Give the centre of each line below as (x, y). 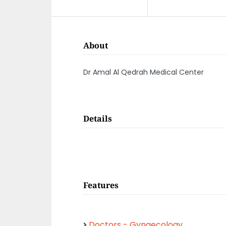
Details (98, 119)
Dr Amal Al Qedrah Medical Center (144, 72)
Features (101, 185)
